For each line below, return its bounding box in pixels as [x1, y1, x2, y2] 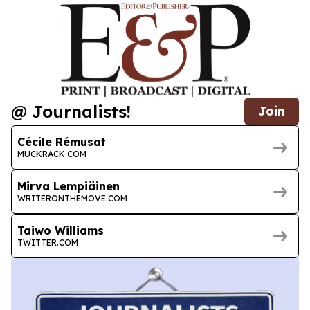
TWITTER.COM [17, 237, 78, 248]
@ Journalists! [11, 101, 131, 122]
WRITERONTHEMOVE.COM [17, 192, 127, 203]
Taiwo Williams [17, 223, 104, 237]
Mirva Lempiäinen [17, 179, 120, 193]
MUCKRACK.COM [17, 148, 86, 159]
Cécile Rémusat [17, 134, 106, 149]
